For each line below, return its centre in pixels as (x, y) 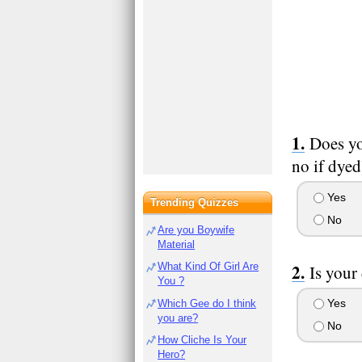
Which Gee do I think (207, 303)
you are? (178, 318)
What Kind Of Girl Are (208, 267)
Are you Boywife (196, 230)
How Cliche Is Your (202, 339)
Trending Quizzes (195, 202)
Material (177, 244)
